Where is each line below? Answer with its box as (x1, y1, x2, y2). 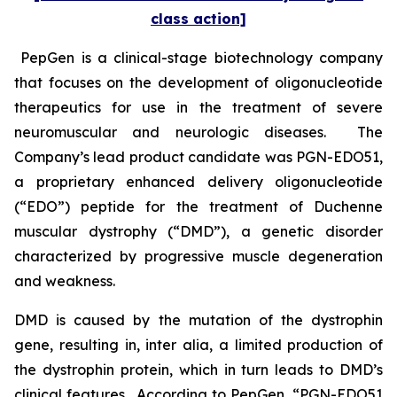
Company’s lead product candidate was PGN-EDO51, (14, 148, 383, 166)
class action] (151, 10, 246, 27)
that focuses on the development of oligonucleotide (14, 74, 383, 91)
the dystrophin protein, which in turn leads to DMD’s (14, 361, 383, 378)
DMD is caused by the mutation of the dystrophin (14, 311, 383, 329)
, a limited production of (209, 336, 383, 354)
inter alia (145, 336, 209, 354)
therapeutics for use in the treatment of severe (14, 98, 383, 116)
